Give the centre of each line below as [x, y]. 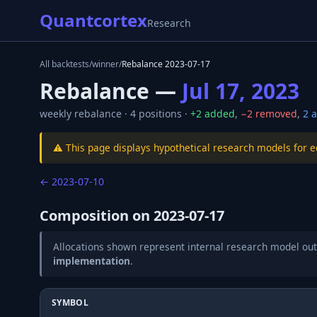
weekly [56, 114]
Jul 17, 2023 [241, 91]
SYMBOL [70, 302]
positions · [162, 114]
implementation [92, 261]
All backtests [64, 64]
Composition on [97, 215]
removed [275, 114]
